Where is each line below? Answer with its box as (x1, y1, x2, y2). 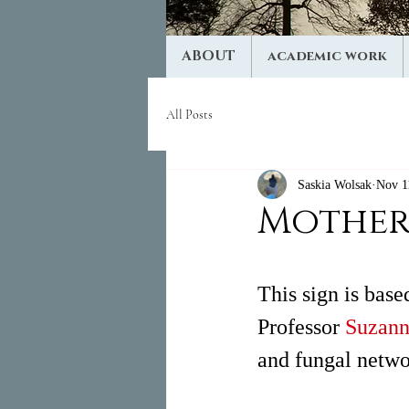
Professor (257, 315, 345, 339)
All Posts (166, 106, 213, 122)
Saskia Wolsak (298, 177, 372, 192)
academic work (267, 47, 387, 66)
